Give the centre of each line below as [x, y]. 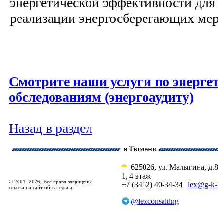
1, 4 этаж [136, 176]
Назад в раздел [51, 128]
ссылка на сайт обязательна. [41, 187]
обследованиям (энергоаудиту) [101, 97]
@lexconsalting [155, 201]
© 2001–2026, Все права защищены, [51, 182]
